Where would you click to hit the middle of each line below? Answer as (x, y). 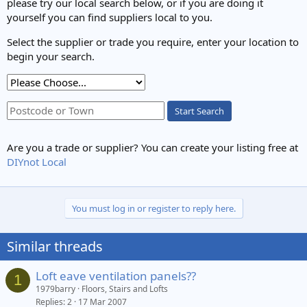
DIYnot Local (37, 162)
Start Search (199, 111)
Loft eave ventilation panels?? (116, 276)
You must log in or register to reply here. (153, 209)
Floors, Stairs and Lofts (125, 289)
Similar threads (55, 247)
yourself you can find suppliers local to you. (110, 17)
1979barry (56, 289)
